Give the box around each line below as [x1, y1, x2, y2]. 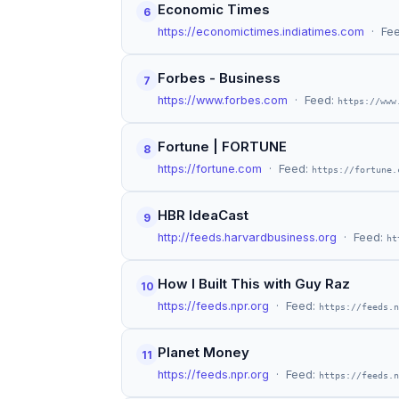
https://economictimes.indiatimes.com [158, 25, 364, 38]
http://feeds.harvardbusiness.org [158, 231, 337, 244]
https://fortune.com [158, 162, 262, 175]
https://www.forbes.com [158, 94, 288, 107]
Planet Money [158, 344, 249, 361]
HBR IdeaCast [158, 207, 248, 224]
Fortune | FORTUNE [158, 138, 287, 155]
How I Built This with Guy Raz [158, 275, 350, 292]
